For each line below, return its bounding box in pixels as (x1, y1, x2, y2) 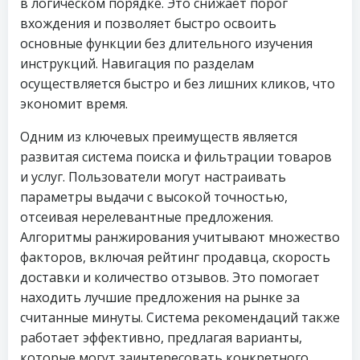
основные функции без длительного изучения (20, 35, 313, 52)
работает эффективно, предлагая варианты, (20, 329, 302, 346)
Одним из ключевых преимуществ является (20, 128, 297, 145)
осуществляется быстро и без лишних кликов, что (20, 75, 335, 92)
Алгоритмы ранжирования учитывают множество (20, 228, 340, 246)
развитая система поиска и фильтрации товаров (20, 148, 332, 166)
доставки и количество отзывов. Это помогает (20, 268, 320, 286)
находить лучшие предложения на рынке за (20, 288, 300, 306)
